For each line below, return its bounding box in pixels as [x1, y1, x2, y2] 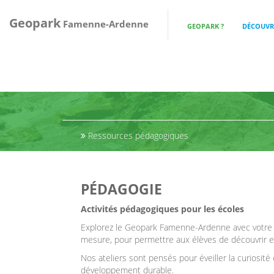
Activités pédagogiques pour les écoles [81, 203, 244, 215]
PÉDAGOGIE [81, 179, 162, 199]
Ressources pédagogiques [86, 130, 188, 141]
